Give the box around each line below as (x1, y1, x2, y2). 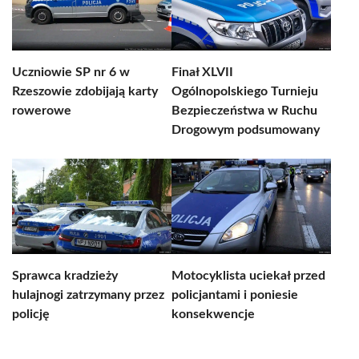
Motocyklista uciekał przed (171, 269, 325, 282)
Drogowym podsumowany (171, 123, 320, 136)
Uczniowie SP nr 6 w (12, 66, 130, 79)
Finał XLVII (171, 66, 233, 79)
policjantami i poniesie (171, 288, 298, 301)
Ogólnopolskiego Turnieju (171, 85, 318, 98)
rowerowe (12, 104, 71, 117)
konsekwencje (171, 308, 255, 321)
